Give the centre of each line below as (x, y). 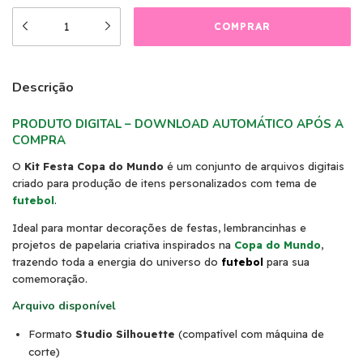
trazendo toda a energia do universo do (117, 262)
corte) (44, 352)
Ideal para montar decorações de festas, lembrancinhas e (159, 228)
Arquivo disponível (64, 306)
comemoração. (50, 279)
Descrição (43, 88)
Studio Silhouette (125, 334)
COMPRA (39, 140)
